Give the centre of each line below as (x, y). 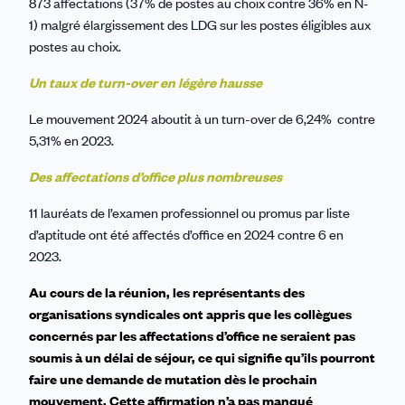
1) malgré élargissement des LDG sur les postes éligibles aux (200, 25)
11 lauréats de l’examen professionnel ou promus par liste (189, 213)
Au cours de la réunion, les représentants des (167, 292)
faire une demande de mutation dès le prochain (173, 379)
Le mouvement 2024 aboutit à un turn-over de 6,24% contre (202, 119)
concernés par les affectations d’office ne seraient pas (192, 336)
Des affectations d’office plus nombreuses (155, 177)
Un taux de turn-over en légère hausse (146, 83)
